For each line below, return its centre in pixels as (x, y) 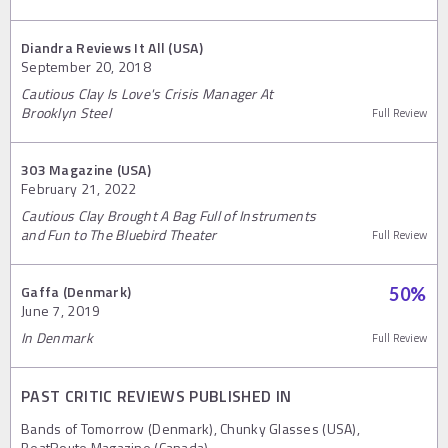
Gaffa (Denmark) (76, 291)
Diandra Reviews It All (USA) (112, 47)
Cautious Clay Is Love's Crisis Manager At (147, 93)
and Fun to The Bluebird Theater (119, 234)
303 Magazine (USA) (86, 169)
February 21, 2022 (79, 188)
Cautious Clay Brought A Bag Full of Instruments (169, 215)
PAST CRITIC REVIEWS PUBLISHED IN (156, 395)
